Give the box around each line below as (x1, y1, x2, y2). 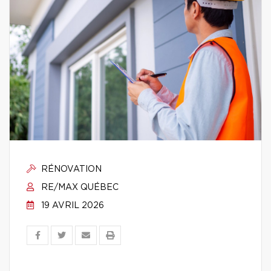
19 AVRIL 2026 (39, 201, 104, 210)
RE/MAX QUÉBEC (39, 183, 119, 192)
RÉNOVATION (39, 165, 102, 174)
